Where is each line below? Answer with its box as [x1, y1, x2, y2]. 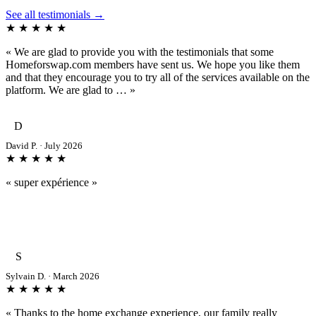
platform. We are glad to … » [6, 83, 135, 96]
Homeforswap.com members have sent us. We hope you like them [6, 58, 300, 71]
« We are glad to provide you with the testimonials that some [6, 45, 274, 58]
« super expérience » [6, 176, 97, 188]
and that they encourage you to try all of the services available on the [6, 71, 310, 83]
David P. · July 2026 [6, 140, 83, 151]
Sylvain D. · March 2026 [6, 270, 99, 281]
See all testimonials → [6, 8, 104, 20]
